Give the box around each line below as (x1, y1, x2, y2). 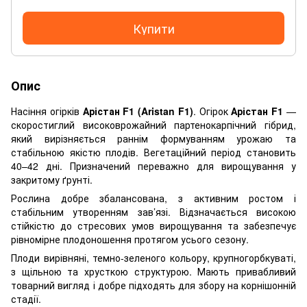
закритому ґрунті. (11, 172, 93, 186)
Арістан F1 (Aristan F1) (82, 103, 193, 118)
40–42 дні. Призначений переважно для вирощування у (11, 158, 296, 173)
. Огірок (193, 103, 232, 118)
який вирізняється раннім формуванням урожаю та (11, 131, 296, 145)
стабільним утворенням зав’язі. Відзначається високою (11, 204, 296, 219)
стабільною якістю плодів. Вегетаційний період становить (11, 145, 296, 159)
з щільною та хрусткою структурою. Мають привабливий (11, 264, 296, 278)
